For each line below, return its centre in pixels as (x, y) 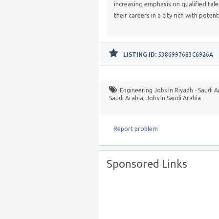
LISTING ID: (140, 55)
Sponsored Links (147, 164)
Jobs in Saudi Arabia (174, 98)
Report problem (136, 129)
